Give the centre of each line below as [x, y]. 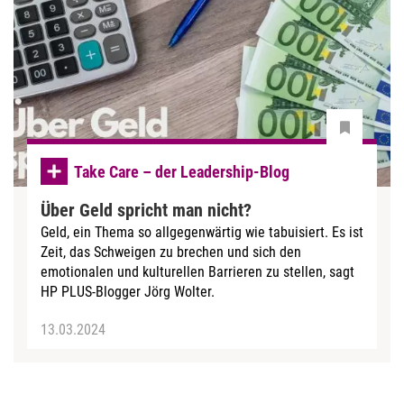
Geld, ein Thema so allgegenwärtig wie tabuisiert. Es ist [202, 232]
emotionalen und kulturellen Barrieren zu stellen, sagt [197, 271]
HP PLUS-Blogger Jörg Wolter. [131, 291]
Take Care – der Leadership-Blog [182, 171]
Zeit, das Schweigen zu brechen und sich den [171, 252]
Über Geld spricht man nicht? [146, 210]
